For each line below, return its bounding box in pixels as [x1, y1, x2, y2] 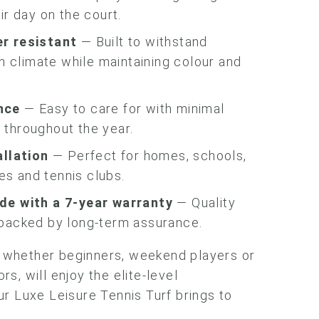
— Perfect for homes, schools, [48, 148, 247, 163]
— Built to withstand [77, 34, 208, 49]
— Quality [173, 195, 236, 210]
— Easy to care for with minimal [20, 101, 225, 116]
